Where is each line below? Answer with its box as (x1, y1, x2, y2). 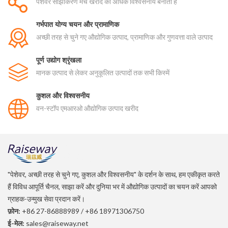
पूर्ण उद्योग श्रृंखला (36, 55, 81, 65)
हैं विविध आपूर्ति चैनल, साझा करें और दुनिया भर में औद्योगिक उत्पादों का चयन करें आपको (8, 182, 217, 191)
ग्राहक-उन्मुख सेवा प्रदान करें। (8, 194, 85, 204)
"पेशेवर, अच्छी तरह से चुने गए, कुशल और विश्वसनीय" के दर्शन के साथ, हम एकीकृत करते (8, 170, 220, 179)
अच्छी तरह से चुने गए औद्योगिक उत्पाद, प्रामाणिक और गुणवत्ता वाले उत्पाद (36, 33, 213, 42)
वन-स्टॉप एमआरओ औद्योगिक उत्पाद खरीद (36, 104, 138, 113)
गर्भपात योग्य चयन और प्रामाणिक (36, 19, 119, 30)
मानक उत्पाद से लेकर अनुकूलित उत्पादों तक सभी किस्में (36, 68, 169, 77)
